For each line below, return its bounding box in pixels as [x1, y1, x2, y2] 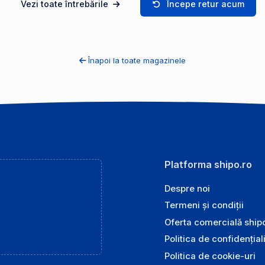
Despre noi [164, 183, 211, 194]
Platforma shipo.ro [164, 159, 253, 170]
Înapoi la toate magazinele [88, 55, 186, 65]
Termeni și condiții [164, 200, 244, 211]
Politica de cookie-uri [164, 250, 256, 261]
